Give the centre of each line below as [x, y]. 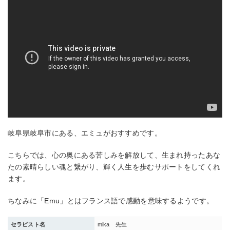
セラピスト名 [28, 225]
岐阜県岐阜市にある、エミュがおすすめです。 [85, 133]
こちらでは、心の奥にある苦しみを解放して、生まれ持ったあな [114, 155]
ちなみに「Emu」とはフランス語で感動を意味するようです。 [111, 200]
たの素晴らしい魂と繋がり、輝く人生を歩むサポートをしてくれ [114, 167]
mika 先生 [112, 225]
